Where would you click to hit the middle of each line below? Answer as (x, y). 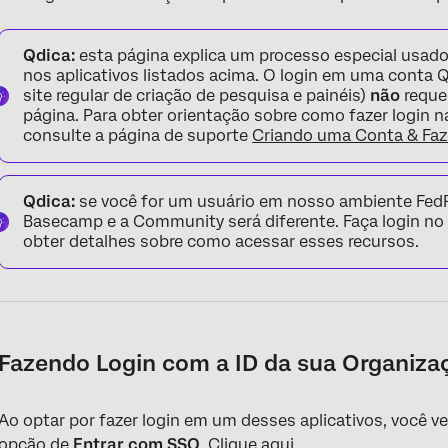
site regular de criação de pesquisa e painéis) (197, 95)
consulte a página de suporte (138, 135)
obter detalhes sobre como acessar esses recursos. (221, 241)
